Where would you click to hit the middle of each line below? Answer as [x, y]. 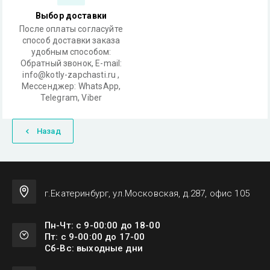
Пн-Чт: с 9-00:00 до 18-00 [102, 225]
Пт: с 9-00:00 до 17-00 [95, 237]
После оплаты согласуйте [71, 29]
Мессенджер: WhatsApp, [71, 86]
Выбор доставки [71, 16]
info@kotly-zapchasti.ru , [71, 75]
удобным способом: [71, 52]
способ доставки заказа [71, 40]
